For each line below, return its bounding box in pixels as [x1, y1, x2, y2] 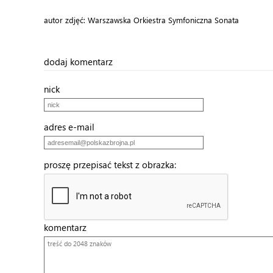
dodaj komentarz [44, 55, 113, 68]
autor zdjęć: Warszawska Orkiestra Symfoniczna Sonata [44, 15, 239, 25]
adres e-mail [44, 121, 102, 133]
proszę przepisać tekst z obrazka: [44, 158, 183, 171]
